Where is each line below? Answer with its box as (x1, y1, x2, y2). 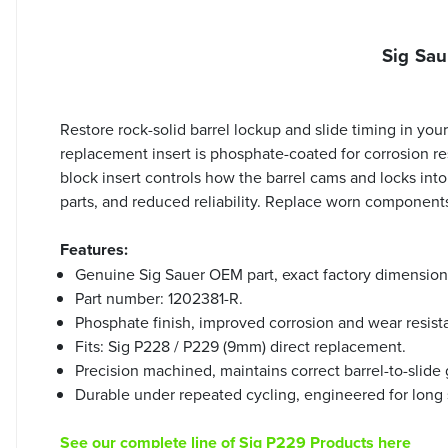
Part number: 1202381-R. (75, 286, 243, 309)
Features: (60, 237, 128, 261)
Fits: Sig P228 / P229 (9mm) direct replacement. (75, 334, 406, 357)
